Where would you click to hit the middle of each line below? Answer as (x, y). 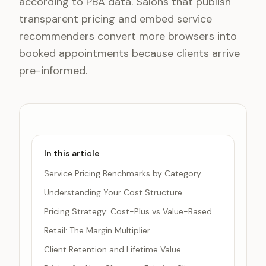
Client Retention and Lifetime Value (113, 249)
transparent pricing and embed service (115, 19)
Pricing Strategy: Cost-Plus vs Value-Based (128, 211)
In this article (72, 153)
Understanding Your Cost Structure (113, 192)
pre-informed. (53, 71)
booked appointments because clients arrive (129, 53)
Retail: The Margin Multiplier (97, 230)
